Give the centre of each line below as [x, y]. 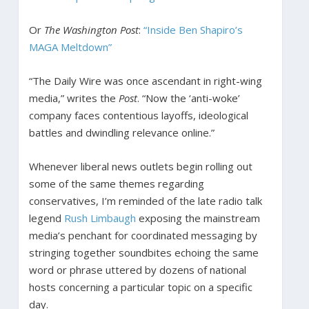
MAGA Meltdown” [70, 47]
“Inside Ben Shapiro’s [193, 29]
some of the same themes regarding [116, 183]
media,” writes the [73, 98]
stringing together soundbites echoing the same [143, 252]
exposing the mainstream [198, 218]
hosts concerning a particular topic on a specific [140, 287]
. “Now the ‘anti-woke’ [188, 98]
